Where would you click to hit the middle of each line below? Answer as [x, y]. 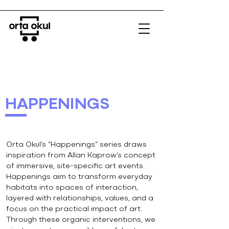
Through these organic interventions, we [81, 220]
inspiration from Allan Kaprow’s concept [81, 156]
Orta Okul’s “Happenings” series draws [76, 145]
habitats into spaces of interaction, [72, 188]
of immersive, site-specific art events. [75, 166]
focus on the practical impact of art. [74, 209]
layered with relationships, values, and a [80, 199]
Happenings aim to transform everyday [79, 177]
